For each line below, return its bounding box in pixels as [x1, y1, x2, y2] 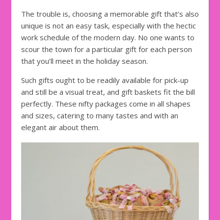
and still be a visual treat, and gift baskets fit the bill [21, 87, 195, 97]
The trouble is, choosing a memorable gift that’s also [21, 9, 199, 19]
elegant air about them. [21, 122, 100, 133]
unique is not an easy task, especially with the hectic [21, 21, 196, 31]
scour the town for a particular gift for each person [21, 44, 192, 55]
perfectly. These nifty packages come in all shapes [21, 99, 191, 109]
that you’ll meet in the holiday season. [21, 56, 148, 66]
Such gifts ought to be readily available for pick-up [21, 75, 189, 85]
